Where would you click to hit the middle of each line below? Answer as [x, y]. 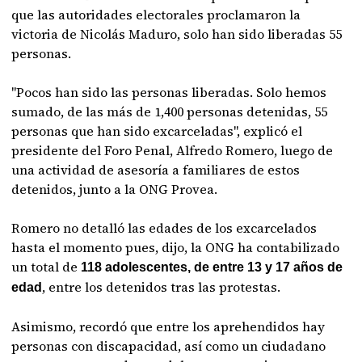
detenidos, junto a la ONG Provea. [115, 189]
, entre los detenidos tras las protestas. [162, 287]
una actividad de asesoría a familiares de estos [156, 170]
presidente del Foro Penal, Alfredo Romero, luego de [173, 150]
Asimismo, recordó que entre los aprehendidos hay [168, 326]
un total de [45, 267]
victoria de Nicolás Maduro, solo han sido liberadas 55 [177, 34]
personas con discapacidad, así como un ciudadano [169, 346]
